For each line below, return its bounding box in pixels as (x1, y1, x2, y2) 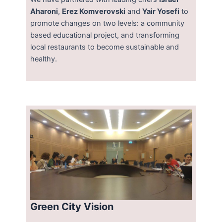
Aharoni (30, 6, 58, 16)
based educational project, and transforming (30, 30, 180, 40)
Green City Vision (30, 201, 114, 213)
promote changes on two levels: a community (30, 18, 185, 28)
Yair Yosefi (142, 6, 180, 16)
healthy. (30, 54, 57, 63)
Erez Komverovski (62, 6, 126, 16)
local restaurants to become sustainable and (30, 42, 179, 52)
